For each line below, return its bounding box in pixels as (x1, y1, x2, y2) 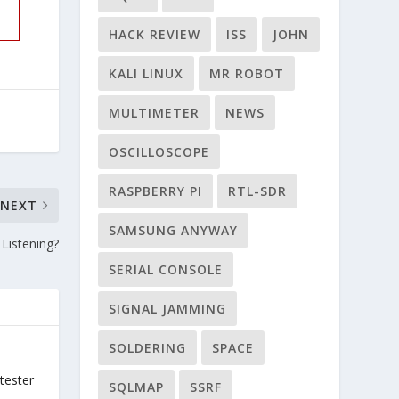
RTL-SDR (228, 183, 288, 199)
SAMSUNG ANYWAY (109, 222, 239, 239)
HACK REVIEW (109, 26, 201, 43)
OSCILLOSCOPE (109, 143, 210, 160)
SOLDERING (109, 339, 187, 356)
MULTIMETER (109, 104, 200, 121)
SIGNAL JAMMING (109, 300, 227, 317)
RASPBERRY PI (109, 183, 203, 199)
